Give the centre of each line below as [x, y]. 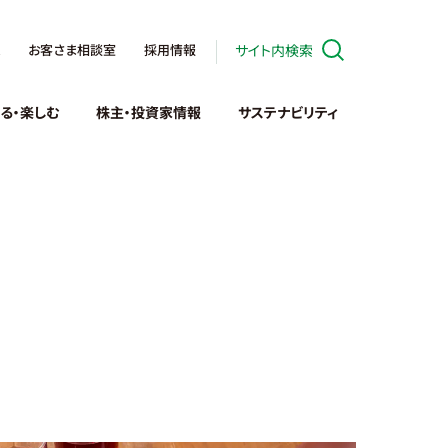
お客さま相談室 [72, 49]
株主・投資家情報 [148, 112]
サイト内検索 [274, 50]
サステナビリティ [288, 112]
